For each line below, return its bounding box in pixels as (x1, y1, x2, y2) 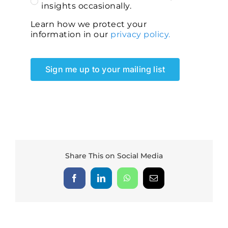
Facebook (73, 177, 107, 186)
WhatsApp (126, 177, 163, 186)
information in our (30, 29, 111, 39)
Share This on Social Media (65, 151, 163, 161)
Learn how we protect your (30, 19, 147, 29)
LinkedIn (100, 177, 132, 186)
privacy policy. (110, 29, 170, 39)
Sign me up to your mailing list (45, 64, 165, 74)
